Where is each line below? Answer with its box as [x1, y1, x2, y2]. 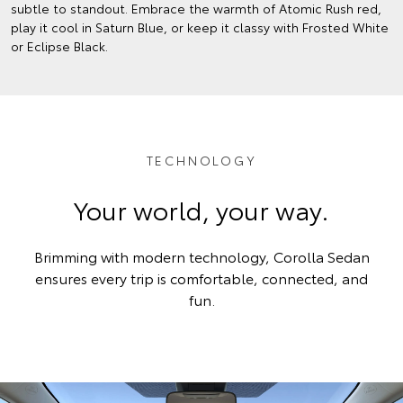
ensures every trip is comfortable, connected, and [35, 267, 368, 289]
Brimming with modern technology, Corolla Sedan [33, 246, 370, 267]
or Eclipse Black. [11, 37, 108, 56]
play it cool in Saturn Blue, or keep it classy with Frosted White [11, 18, 389, 37]
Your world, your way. [74, 191, 329, 228]
